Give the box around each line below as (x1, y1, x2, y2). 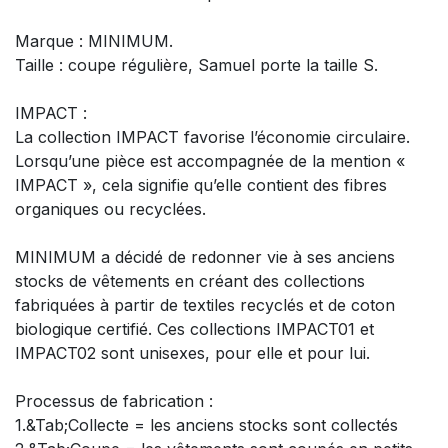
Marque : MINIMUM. (15, 31, 173, 52)
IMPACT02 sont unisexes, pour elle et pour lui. (15, 343, 370, 364)
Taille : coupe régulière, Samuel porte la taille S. (15, 55, 378, 76)
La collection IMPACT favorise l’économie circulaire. (15, 127, 410, 148)
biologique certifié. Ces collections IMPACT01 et (15, 319, 374, 340)
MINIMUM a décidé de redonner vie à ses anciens (15, 247, 395, 268)
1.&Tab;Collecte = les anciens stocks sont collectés (15, 415, 398, 436)
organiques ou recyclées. (15, 199, 206, 220)
